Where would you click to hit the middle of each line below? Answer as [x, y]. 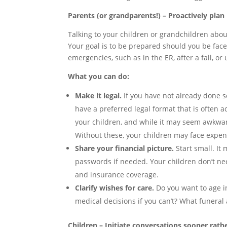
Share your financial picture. [125, 148]
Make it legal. [99, 95]
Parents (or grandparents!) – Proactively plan [146, 15]
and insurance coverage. [117, 174]
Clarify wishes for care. [115, 187]
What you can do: [99, 76]
